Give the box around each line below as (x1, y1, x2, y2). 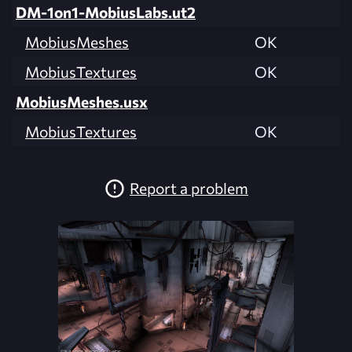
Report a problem (130, 178, 248, 198)
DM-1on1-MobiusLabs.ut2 (16, 2, 196, 21)
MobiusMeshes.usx (16, 91, 148, 111)
